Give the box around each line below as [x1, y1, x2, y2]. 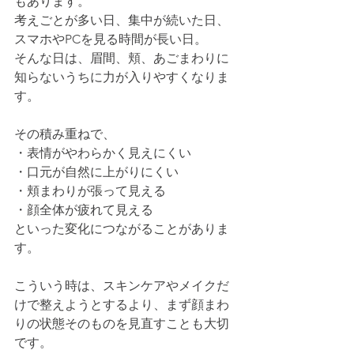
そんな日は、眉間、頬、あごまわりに [14, 51, 229, 66]
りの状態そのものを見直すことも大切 [14, 316, 229, 331]
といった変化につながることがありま [14, 221, 229, 236]
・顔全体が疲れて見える [14, 202, 153, 217]
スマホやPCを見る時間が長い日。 [14, 32, 207, 47]
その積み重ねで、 [14, 126, 115, 141]
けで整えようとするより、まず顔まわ [14, 297, 229, 312]
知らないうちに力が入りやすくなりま [14, 70, 229, 85]
